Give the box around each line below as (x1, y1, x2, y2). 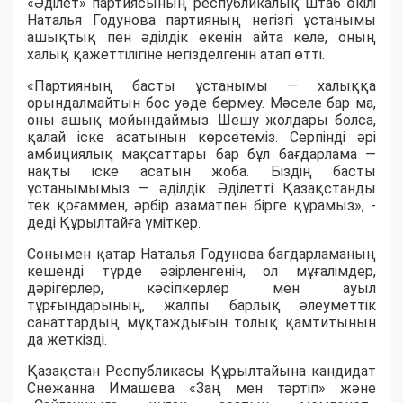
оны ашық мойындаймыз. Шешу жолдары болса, (27, 111, 376, 129)
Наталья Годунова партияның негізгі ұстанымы (27, 11, 376, 29)
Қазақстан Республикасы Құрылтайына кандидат (27, 362, 376, 380)
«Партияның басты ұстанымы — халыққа (27, 76, 376, 94)
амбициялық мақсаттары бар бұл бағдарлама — (27, 145, 376, 163)
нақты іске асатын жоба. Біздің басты (27, 162, 376, 180)
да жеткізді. (27, 330, 107, 348)
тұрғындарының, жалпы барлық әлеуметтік (27, 296, 376, 314)
